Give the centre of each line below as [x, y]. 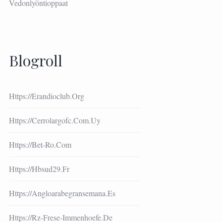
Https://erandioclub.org [46, 96]
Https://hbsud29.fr [39, 168]
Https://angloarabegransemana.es [62, 193]
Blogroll [35, 60]
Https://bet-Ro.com [40, 144]
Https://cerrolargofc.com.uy [55, 120]
